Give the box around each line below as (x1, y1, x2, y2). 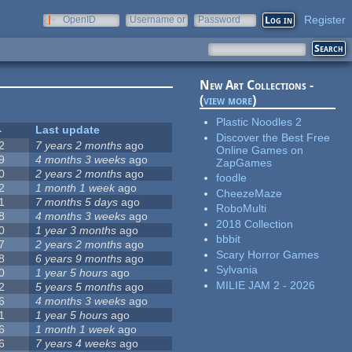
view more (203, 93, 253, 108)
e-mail (130, 25, 156, 36)
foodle (216, 171, 247, 185)
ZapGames (216, 156, 273, 169)
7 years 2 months (35, 139, 123, 152)
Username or (130, 14, 185, 25)
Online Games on (216, 143, 304, 156)
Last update (35, 123, 101, 137)
